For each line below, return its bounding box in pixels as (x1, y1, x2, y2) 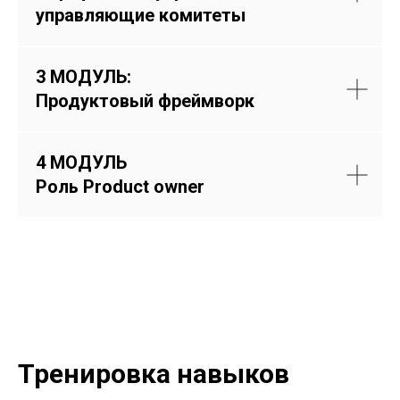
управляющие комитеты (36, 4, 246, 26)
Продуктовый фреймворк (36, 90, 254, 112)
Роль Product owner (36, 176, 204, 197)
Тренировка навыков (18, 358, 289, 389)
